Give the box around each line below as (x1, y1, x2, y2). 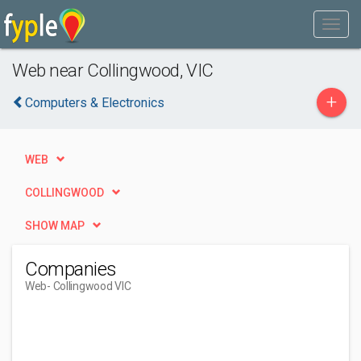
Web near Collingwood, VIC (12, 60, 214, 81)
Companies (25, 258, 117, 280)
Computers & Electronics (25, 95, 164, 110)
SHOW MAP (25, 219, 85, 232)
